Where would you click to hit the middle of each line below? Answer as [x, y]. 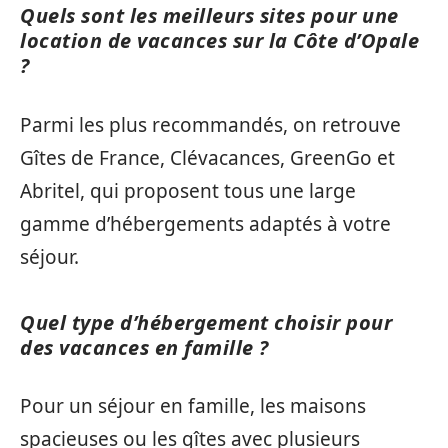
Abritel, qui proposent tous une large [188, 190]
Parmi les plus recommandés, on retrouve [210, 124]
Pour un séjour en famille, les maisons [193, 406]
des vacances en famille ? [144, 347]
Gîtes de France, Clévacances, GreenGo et [207, 157]
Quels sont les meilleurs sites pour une [209, 16]
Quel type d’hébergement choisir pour [206, 322]
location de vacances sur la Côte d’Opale [219, 41]
